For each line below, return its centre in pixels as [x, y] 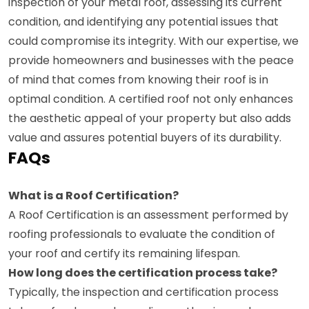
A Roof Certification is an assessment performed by [148, 215]
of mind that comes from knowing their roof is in [138, 79]
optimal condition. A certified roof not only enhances [151, 99]
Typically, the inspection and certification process [143, 292]
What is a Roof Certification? [93, 195]
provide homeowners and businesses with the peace [151, 60]
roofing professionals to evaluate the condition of [142, 234]
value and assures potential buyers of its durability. [145, 137]
